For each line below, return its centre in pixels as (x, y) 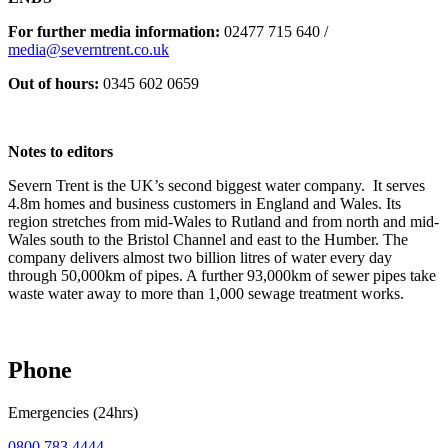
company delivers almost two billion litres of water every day (200, 258)
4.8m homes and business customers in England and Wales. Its (204, 204)
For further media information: (116, 32)
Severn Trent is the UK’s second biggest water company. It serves (216, 186)
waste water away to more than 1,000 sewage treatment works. (206, 294)
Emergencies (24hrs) (73, 412)
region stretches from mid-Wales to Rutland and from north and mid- (223, 222)
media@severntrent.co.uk (88, 50)
